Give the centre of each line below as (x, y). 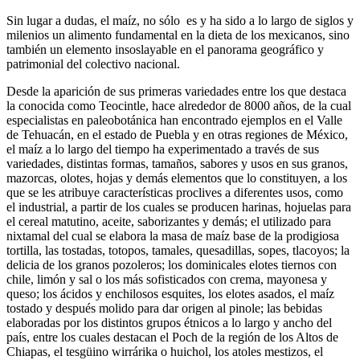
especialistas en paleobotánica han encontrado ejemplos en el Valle (174, 121)
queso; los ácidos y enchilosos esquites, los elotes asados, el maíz (170, 294)
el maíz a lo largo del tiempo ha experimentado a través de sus (163, 149)
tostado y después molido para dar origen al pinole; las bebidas (164, 309)
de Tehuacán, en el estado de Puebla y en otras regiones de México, (177, 135)
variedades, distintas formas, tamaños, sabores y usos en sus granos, (177, 164)
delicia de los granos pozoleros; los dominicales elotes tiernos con (172, 265)
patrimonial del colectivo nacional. (93, 64)
